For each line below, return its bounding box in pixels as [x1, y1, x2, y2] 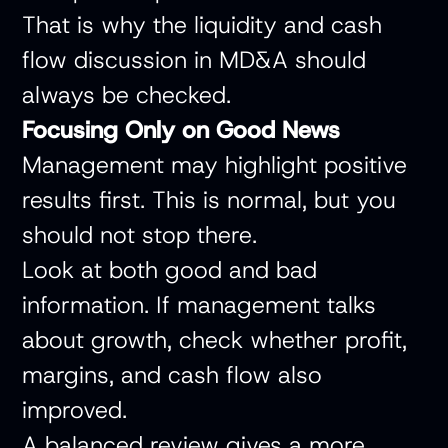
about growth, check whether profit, [22, 324, 408, 356]
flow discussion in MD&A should [22, 44, 367, 76]
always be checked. [22, 79, 232, 111]
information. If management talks [22, 289, 377, 321]
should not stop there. [22, 219, 258, 251]
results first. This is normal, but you [22, 184, 397, 216]
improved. [22, 394, 128, 426]
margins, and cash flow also [22, 359, 323, 391]
